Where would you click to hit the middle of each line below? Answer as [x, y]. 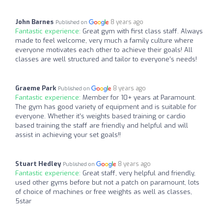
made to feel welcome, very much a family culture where [104, 40]
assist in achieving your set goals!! [68, 135]
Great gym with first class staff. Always [143, 31]
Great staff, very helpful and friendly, [139, 173]
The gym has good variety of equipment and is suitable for [106, 107]
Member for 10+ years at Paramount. [139, 97]
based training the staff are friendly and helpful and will [102, 125]
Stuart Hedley [38, 164]
